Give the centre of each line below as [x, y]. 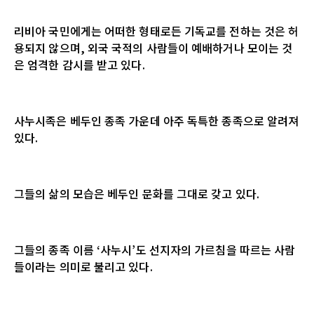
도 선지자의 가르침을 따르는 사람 [216, 249]
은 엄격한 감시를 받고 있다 [78, 64]
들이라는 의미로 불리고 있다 [82, 266]
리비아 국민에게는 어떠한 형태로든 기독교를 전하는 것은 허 [157, 30]
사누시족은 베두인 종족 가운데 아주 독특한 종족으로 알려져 [157, 120]
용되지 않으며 [47, 47]
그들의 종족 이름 [55, 249]
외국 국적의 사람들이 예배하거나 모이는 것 [190, 47]
